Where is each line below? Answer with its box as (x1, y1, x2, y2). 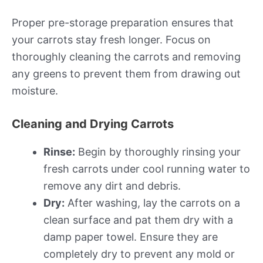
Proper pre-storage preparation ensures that (12, 16, 234, 29)
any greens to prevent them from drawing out (12, 67, 241, 80)
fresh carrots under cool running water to (43, 162, 250, 175)
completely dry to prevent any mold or (43, 247, 235, 260)
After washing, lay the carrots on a (65, 196, 240, 209)
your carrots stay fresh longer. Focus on (12, 33, 211, 46)
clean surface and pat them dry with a (43, 213, 233, 226)
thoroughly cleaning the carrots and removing (12, 50, 241, 63)
